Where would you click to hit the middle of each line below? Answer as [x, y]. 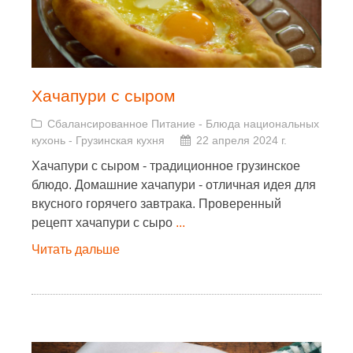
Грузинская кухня [120, 140]
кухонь [48, 140]
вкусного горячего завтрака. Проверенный [156, 204]
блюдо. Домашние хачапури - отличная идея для [174, 185]
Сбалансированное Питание [121, 124]
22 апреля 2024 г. [242, 140]
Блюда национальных [262, 124]
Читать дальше [76, 249]
